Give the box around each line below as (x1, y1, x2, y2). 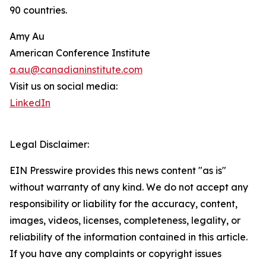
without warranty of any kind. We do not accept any (9, 181, 248, 194)
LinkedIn (9, 97, 50, 109)
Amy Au (9, 30, 45, 43)
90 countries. (9, 4, 67, 17)
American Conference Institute (9, 47, 150, 59)
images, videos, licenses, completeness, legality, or (9, 214, 240, 227)
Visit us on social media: (9, 80, 118, 93)
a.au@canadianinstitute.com (9, 64, 142, 76)
